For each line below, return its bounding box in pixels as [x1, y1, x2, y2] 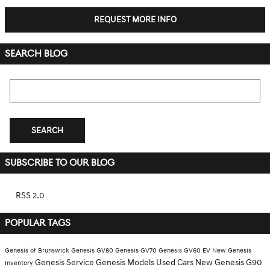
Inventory [5, 259, 35, 268]
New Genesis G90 [195, 257, 262, 268]
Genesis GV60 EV [159, 246, 212, 255]
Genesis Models [96, 257, 156, 268]
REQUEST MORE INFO [93, 14, 177, 25]
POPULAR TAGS [5, 218, 71, 230]
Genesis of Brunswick [5, 246, 71, 255]
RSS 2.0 [14, 190, 45, 201]
